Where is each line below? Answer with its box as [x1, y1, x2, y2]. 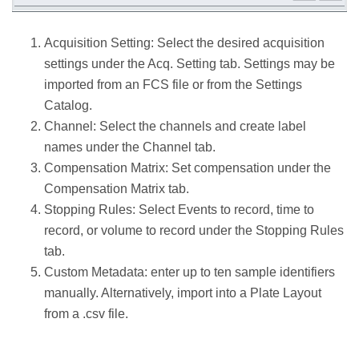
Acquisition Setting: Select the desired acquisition [44, 36, 325, 50]
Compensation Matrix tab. [44, 182, 189, 196]
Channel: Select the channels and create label [44, 119, 306, 134]
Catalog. [44, 99, 95, 113]
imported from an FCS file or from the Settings [44, 78, 302, 92]
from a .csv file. [44, 307, 128, 321]
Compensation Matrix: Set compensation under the [44, 161, 331, 175]
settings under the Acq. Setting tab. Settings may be [44, 57, 335, 71]
